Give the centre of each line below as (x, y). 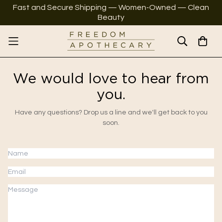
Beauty (111, 17)
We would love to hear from (111, 79)
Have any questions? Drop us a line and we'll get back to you (111, 112)
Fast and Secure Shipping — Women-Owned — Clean (111, 7)
